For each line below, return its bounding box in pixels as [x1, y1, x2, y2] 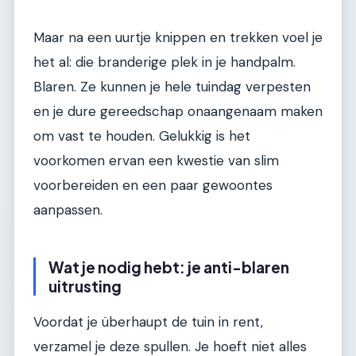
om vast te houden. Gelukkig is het [33, 127, 250, 145]
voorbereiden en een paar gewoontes [33, 176, 273, 195]
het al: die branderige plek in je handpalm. [33, 53, 296, 72]
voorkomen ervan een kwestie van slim [33, 152, 279, 170]
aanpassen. [33, 201, 103, 219]
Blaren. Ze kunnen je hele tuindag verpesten [33, 78, 311, 96]
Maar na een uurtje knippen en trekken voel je [33, 29, 323, 47]
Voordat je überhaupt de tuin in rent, [33, 312, 263, 331]
